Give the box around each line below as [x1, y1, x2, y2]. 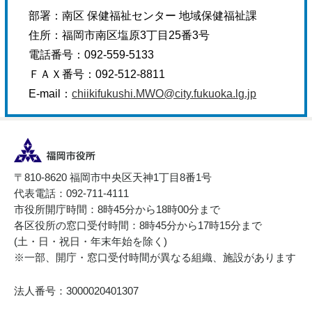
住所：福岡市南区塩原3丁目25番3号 [29, 29, 210, 41]
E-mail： [29, 87, 72, 100]
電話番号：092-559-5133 [29, 48, 155, 61]
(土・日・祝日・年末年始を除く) [14, 235, 167, 247]
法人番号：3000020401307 [14, 284, 139, 297]
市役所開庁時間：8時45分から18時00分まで [14, 203, 220, 215]
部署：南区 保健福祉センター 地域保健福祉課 [29, 9, 258, 22]
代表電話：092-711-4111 [14, 187, 129, 199]
